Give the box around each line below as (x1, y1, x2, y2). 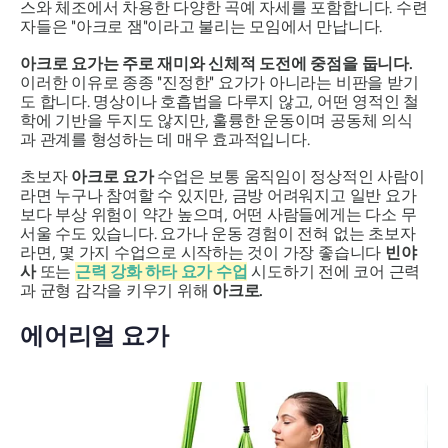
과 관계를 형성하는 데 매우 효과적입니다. (20, 130, 310, 150)
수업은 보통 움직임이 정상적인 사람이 (153, 167, 425, 187)
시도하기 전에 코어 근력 (247, 262, 421, 282)
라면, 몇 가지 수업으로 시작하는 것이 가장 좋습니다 (20, 243, 385, 263)
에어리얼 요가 (20, 321, 169, 351)
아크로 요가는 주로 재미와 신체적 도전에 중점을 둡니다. (20, 54, 413, 74)
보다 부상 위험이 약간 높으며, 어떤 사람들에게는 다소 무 (20, 205, 417, 225)
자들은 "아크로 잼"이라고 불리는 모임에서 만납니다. (20, 17, 383, 37)
